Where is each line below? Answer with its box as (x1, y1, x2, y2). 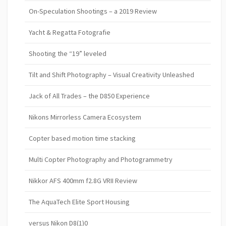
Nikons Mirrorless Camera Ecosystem (29, 112, 142, 122)
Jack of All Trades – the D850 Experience (29, 91, 150, 100)
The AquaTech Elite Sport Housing (29, 197, 130, 206)
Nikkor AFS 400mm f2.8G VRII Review (29, 176, 138, 185)
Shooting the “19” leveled (29, 48, 107, 58)
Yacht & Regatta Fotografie (29, 27, 111, 37)
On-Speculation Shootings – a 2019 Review (29, 6, 157, 16)
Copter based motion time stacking (29, 133, 136, 143)
